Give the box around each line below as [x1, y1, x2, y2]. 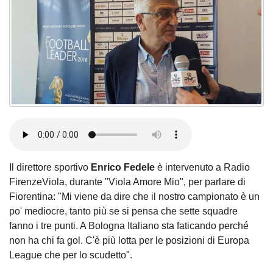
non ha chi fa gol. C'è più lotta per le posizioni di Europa [9, 235, 249, 246]
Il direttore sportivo [9, 162, 91, 173]
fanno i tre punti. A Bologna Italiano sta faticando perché [9, 221, 249, 232]
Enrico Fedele [91, 162, 155, 173]
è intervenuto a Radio [155, 162, 250, 173]
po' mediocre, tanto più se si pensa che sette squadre [9, 206, 238, 217]
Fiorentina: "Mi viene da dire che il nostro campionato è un [9, 191, 260, 202]
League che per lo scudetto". [9, 250, 132, 261]
